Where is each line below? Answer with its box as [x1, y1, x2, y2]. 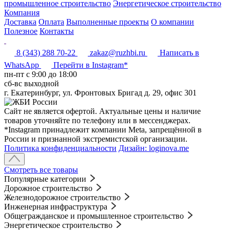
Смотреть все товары [4, 165, 78, 174]
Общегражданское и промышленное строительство [4, 211, 184, 220]
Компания [4, 8, 40, 17]
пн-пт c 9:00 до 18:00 [4, 69, 77, 79]
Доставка [4, 17, 36, 26]
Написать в [160, 48, 199, 57]
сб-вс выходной [4, 79, 59, 88]
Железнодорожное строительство [4, 193, 121, 202]
